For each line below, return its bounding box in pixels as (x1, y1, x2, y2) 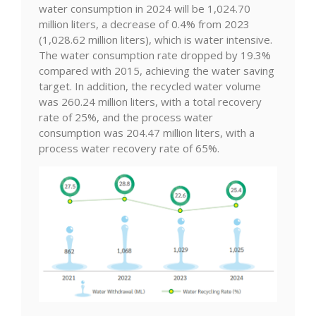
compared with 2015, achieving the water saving (39, 63, 274, 78)
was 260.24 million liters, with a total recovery (39, 95, 262, 109)
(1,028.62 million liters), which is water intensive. (39, 32, 272, 47)
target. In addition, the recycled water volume (39, 79, 261, 93)
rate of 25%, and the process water (39, 110, 213, 124)
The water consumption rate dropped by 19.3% (39, 48, 271, 62)
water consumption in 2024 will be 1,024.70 (39, 1, 250, 16)
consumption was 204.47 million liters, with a (39, 126, 255, 140)
